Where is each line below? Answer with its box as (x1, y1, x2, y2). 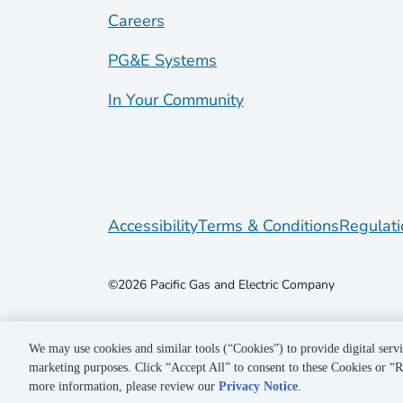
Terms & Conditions (198, 214, 339, 237)
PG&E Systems (108, 49, 217, 71)
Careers (108, 9, 165, 31)
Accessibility (108, 214, 198, 237)
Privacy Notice (219, 380, 298, 393)
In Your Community (108, 88, 244, 111)
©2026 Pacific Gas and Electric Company (108, 275, 335, 293)
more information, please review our (29, 380, 219, 393)
